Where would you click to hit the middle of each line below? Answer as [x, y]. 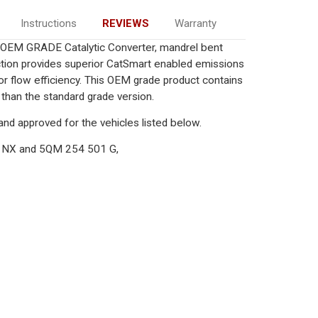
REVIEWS [125, 23]
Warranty [195, 23]
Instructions [48, 23]
